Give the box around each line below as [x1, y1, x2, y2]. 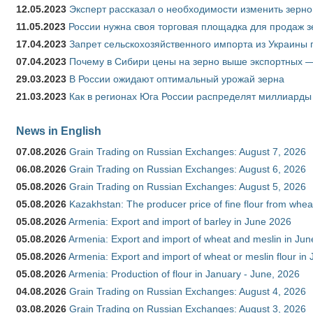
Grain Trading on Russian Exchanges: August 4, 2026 [69, 286, 306, 298]
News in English [16, 124, 101, 138]
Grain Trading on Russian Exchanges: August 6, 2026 [69, 163, 306, 175]
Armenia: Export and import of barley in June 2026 [68, 216, 291, 228]
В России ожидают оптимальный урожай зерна [69, 73, 284, 85]
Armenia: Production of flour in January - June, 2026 [68, 268, 300, 280]
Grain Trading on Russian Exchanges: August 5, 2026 [69, 181, 306, 193]
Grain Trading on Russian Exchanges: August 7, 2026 [69, 146, 306, 158]
